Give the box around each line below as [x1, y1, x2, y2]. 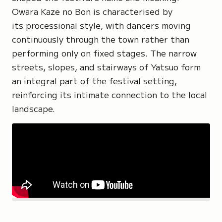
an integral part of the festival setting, [12, 74, 177, 87]
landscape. [12, 102, 55, 114]
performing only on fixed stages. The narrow [12, 47, 197, 59]
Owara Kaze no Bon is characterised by [12, 5, 172, 17]
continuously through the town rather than [12, 33, 189, 45]
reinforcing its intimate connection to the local [12, 88, 207, 101]
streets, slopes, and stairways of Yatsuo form [12, 60, 201, 73]
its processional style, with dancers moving [12, 19, 191, 31]
